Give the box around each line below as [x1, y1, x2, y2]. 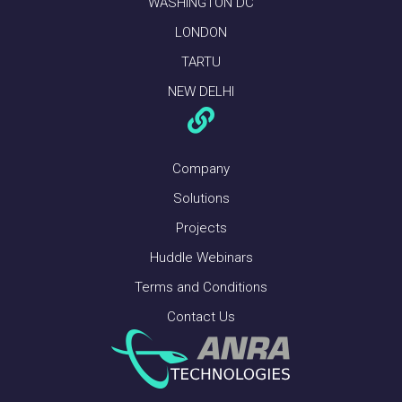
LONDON [175, 24, 227, 41]
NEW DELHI [168, 83, 234, 100]
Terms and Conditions [135, 279, 267, 296]
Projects [175, 220, 227, 237]
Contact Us [167, 309, 235, 326]
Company [172, 161, 230, 178]
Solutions [172, 190, 230, 207]
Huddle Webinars [149, 249, 253, 267]
